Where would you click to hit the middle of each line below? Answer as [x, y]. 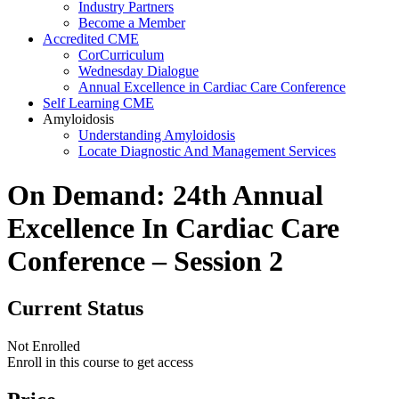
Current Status [75, 309]
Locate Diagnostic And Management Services [207, 151]
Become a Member [132, 23]
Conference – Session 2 [145, 261]
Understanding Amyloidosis [157, 135]
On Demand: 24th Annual [165, 195]
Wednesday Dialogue [138, 71]
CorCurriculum [121, 55]
